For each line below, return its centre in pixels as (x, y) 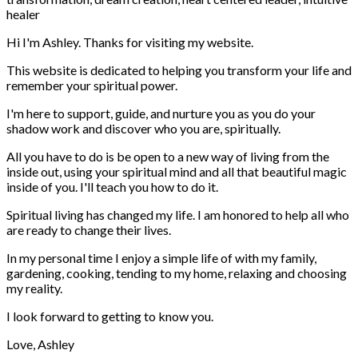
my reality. (34, 288)
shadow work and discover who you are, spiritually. (143, 129)
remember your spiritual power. (92, 86)
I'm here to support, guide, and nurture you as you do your (161, 113)
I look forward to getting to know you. (110, 316)
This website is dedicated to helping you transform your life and (179, 70)
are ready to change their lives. (90, 230)
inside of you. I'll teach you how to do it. (112, 187)
